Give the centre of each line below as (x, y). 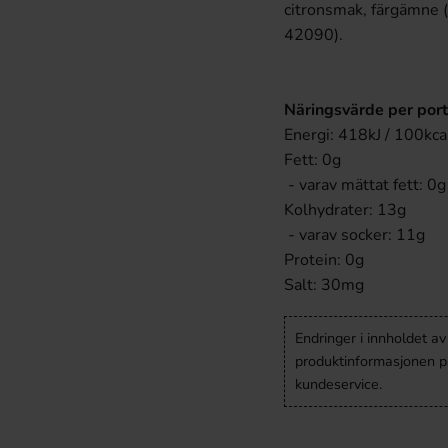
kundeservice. (338, 384)
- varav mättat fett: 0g (365, 185)
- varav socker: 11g (354, 235)
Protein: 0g (324, 260)
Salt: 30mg (324, 285)
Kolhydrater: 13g (345, 210)
